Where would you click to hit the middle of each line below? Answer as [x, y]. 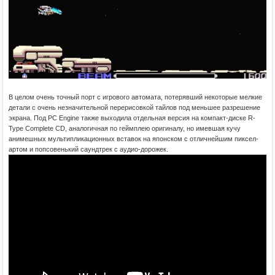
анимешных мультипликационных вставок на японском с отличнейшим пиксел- [134, 138]
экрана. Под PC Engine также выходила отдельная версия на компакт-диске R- [132, 118]
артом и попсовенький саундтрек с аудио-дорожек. [88, 149]
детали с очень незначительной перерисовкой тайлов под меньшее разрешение [134, 107]
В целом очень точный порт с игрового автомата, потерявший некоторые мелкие [135, 97]
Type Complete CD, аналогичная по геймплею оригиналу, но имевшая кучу [125, 128]
